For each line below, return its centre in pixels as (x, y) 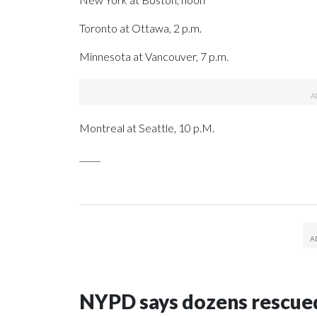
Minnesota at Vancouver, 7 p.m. (154, 57)
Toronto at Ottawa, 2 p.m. (140, 28)
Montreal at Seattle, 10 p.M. (147, 128)
